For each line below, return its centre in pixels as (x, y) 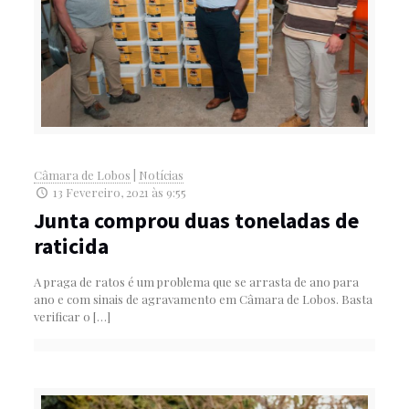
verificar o (62, 316)
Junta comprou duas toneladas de (196, 220)
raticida (71, 246)
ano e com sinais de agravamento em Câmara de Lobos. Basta (203, 299)
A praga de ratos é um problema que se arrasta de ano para (196, 281)
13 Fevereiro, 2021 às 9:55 (120, 192)
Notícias (161, 174)
